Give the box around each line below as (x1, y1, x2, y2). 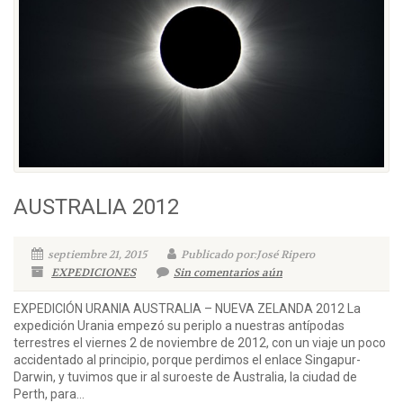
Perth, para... (13, 386, 85, 401)
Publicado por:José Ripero (181, 246, 315, 262)
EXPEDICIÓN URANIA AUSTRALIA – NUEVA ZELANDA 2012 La (13, 300, 361, 316)
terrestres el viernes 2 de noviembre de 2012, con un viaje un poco (13, 335, 386, 350)
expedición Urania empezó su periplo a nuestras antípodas (13, 318, 345, 333)
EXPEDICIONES (51, 264, 136, 280)
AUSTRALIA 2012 (13, 193, 179, 219)
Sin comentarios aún (174, 264, 282, 280)
